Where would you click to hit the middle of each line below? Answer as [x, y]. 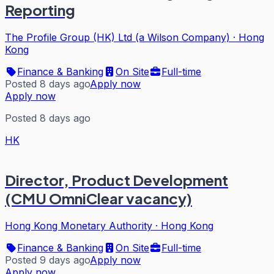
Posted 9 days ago [47, 260]
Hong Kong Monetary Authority [79, 226]
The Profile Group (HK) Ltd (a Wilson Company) [117, 38]
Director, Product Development [117, 180]
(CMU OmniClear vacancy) [98, 198]
